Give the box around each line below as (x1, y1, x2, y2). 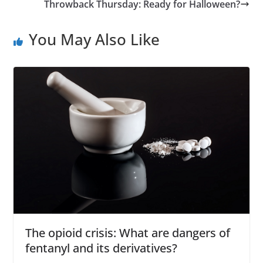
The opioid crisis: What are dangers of (25, 225, 230, 241)
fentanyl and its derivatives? (25, 240, 177, 257)
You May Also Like (28, 28, 160, 50)
